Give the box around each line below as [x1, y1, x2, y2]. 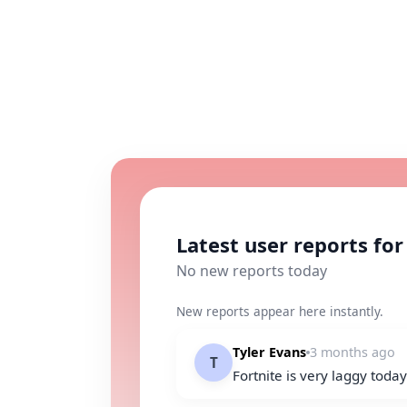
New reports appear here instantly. [176, 303, 383, 320]
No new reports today [176, 261, 327, 281]
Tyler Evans [233, 343, 306, 361]
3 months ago [310, 343, 395, 361]
